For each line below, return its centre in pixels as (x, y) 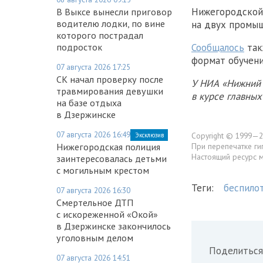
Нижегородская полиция (108, 146)
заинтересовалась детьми (112, 158)
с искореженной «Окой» (107, 214)
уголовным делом (95, 237)
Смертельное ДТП (95, 202)
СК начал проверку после (110, 79)
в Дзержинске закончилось (114, 226)
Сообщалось (218, 47)
